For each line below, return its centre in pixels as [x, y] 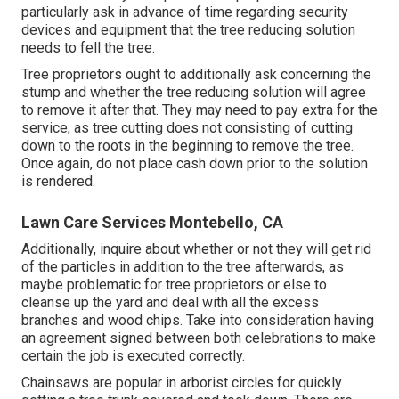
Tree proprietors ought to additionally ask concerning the [196, 75]
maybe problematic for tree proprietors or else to [174, 285]
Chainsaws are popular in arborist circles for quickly [182, 383]
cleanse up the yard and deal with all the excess [170, 303]
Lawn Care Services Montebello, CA [152, 223]
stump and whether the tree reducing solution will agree [194, 93]
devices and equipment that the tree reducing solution [188, 30]
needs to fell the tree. [88, 48]
